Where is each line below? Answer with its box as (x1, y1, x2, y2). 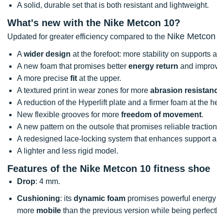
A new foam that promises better (17, 62, 128, 70)
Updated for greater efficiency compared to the (7, 32, 167, 41)
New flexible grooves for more (17, 110, 121, 119)
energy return (128, 62, 178, 70)
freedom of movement (121, 110, 201, 119)
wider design (24, 49, 71, 58)
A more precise (17, 74, 70, 82)
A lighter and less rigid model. (17, 146, 118, 155)
